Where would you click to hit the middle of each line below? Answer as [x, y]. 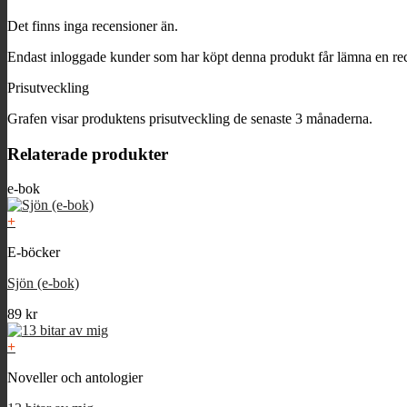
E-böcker [34, 253]
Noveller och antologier [75, 378]
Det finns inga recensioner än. [93, 26]
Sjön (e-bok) [43, 283]
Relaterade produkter [88, 154]
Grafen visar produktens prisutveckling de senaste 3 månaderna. [190, 119]
